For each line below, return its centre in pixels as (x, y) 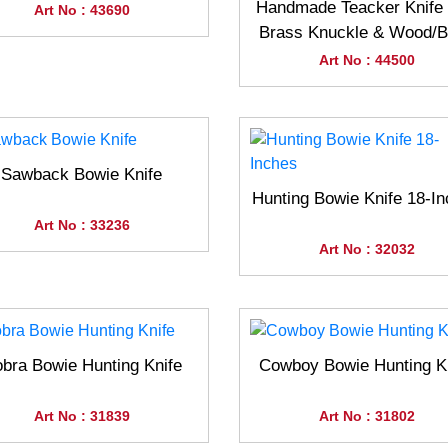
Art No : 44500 (366, 60)
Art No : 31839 (81, 416)
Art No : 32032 (366, 249)
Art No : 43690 (81, 10)
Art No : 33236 (81, 225)
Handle (366, 58)
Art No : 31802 (366, 416)
